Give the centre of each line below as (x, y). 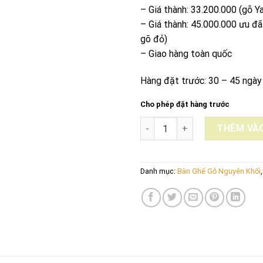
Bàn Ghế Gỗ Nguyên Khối (219, 171)
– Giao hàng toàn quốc (186, 53)
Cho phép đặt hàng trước (185, 104)
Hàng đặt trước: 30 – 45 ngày (201, 80)
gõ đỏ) (154, 39)
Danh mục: (159, 171)
